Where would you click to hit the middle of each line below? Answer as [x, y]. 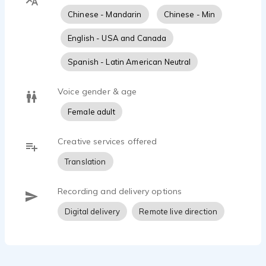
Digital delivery [93, 211]
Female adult [91, 112]
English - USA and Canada [117, 38]
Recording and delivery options [120, 191]
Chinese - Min [189, 14]
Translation [85, 161]
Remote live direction [178, 211]
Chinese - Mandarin [105, 14]
